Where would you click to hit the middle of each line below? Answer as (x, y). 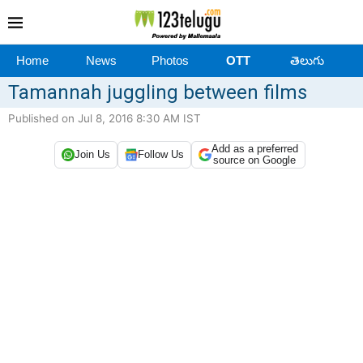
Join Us (92, 155)
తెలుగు (307, 60)
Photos (170, 60)
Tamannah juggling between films (158, 92)
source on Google (254, 160)
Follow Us (160, 155)
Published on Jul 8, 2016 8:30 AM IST (105, 118)
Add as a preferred (254, 148)
